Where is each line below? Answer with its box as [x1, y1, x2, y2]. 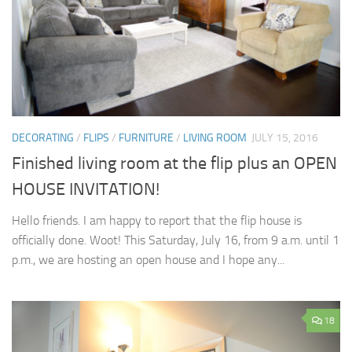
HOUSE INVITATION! [12, 178, 159, 200]
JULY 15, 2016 [251, 130, 318, 145]
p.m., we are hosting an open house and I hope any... [12, 251, 284, 267]
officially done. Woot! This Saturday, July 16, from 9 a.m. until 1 [12, 232, 339, 247]
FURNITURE [119, 130, 174, 145]
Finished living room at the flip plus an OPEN [12, 152, 337, 174]
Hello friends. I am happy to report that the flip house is [12, 212, 302, 228]
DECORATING [12, 130, 74, 145]
